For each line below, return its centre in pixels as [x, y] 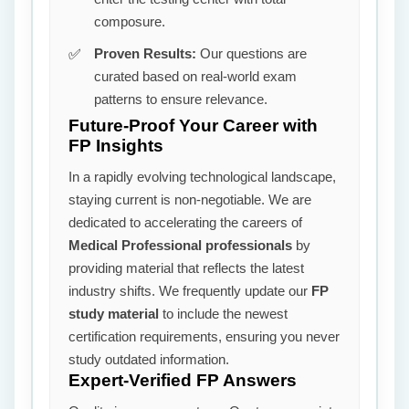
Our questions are [252, 53]
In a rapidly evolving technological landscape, [202, 177]
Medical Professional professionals [180, 245]
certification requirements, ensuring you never [204, 336]
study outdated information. [149, 359]
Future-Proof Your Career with [193, 126]
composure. [130, 21]
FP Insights [116, 146]
